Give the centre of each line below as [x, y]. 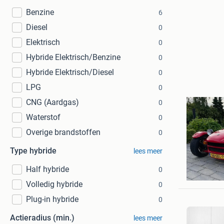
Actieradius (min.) [42, 218]
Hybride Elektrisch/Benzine [73, 57]
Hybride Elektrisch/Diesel [70, 72]
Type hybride [33, 151]
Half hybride [47, 169]
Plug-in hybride [52, 199]
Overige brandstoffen [63, 132]
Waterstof [43, 117]
